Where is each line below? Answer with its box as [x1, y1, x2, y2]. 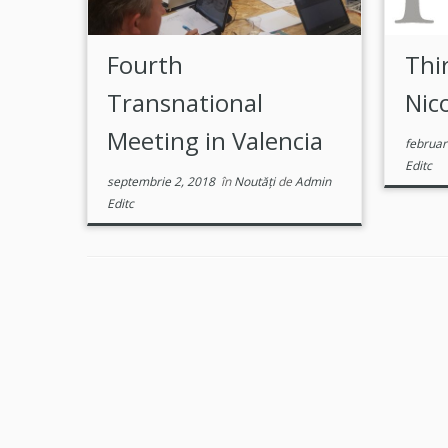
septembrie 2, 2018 [107, 173, 216, 190]
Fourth [107, 48, 184, 81]
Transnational [107, 86, 264, 119]
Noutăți [234, 173, 279, 190]
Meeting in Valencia [107, 124, 324, 157]
